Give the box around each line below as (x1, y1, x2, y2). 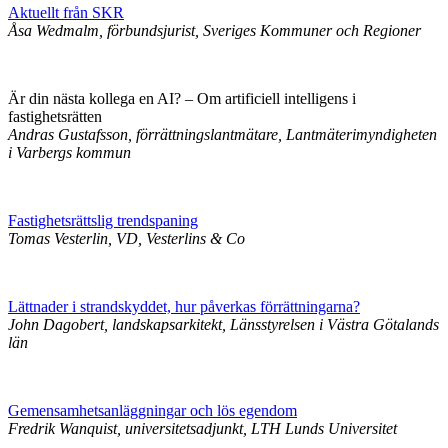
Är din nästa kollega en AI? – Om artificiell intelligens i (8, 90, 356, 107)
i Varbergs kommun (8, 144, 131, 161)
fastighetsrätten (8, 108, 102, 125)
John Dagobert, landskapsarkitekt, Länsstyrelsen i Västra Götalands (8, 316, 439, 333)
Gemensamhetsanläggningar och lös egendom (8, 402, 297, 419)
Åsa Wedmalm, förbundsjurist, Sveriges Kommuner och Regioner (8, 22, 421, 39)
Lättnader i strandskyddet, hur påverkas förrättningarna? (8, 298, 360, 315)
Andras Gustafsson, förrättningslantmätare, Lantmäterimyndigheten (8, 126, 437, 143)
